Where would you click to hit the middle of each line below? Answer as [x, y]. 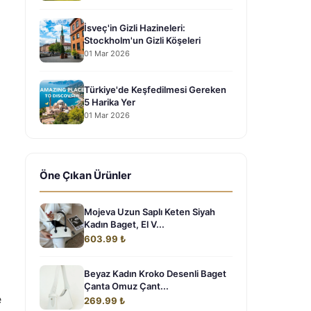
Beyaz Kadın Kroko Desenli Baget [155, 274]
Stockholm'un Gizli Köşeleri [142, 40]
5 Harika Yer [110, 102]
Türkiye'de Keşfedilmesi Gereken [155, 89]
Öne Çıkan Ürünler [85, 175]
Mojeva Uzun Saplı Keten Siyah [150, 212]
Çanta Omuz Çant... [126, 286]
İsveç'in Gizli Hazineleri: [135, 27]
